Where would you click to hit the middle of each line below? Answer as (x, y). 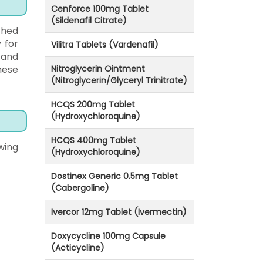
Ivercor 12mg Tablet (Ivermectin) (119, 212)
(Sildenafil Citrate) (89, 21)
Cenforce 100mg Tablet (100, 9)
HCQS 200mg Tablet (93, 105)
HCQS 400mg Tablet (94, 141)
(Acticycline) (78, 248)
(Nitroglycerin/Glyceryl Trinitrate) (119, 81)
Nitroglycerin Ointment (98, 69)
